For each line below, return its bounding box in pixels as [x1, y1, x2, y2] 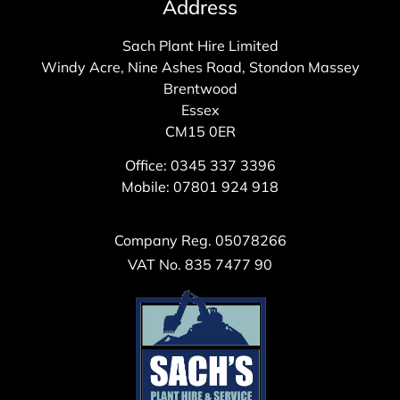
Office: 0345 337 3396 [124, 156, 276, 175]
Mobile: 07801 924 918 [121, 178, 279, 196]
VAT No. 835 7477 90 [128, 254, 272, 273]
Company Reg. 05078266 [113, 230, 287, 249]
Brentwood [162, 79, 237, 97]
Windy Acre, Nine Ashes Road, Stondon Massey [40, 57, 360, 76]
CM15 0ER [164, 121, 236, 140]
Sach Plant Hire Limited [121, 36, 279, 54]
